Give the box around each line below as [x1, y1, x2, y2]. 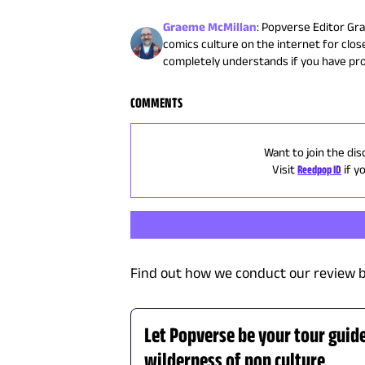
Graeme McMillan [163, 19, 257, 33]
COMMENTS [130, 94, 183, 111]
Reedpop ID [297, 161, 342, 176]
